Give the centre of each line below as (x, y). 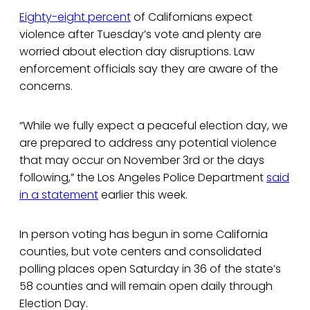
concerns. (46, 86)
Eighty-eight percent (75, 17)
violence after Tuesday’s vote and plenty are (140, 35)
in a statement (59, 195)
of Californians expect (192, 17)
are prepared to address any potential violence (148, 143)
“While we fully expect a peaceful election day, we (154, 126)
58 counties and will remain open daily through (146, 286)
